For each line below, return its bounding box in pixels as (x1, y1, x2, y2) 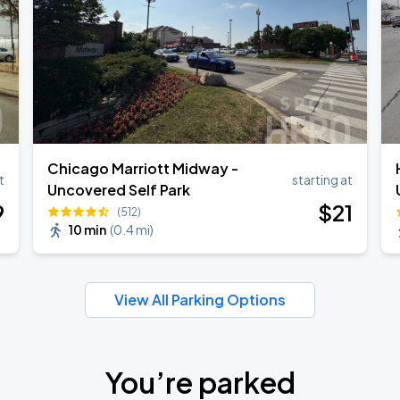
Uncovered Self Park (47, 180, 191, 199)
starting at (291, 171, 353, 187)
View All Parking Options (114, 290, 286, 309)
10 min (69, 221, 107, 237)
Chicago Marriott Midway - (47, 159, 239, 178)
